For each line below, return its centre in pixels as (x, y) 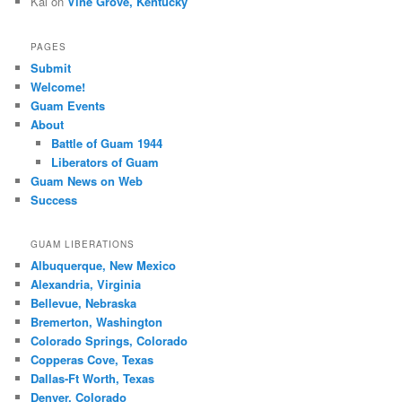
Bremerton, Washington (97, 322)
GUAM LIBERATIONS (83, 245)
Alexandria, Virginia (86, 284)
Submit (51, 67)
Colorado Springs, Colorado (109, 341)
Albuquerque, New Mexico (104, 266)
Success (54, 199)
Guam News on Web (87, 180)
